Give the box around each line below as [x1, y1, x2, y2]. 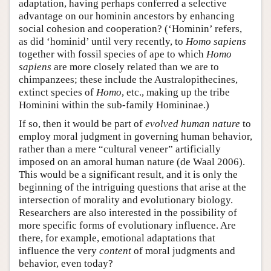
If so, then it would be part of [19, 118, 145, 130]
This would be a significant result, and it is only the [19, 169, 238, 181]
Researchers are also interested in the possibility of [19, 207, 237, 219]
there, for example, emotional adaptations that [19, 232, 215, 244]
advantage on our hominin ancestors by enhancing [19, 10, 235, 22]
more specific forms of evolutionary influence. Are [19, 220, 236, 232]
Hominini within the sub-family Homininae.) [19, 99, 209, 111]
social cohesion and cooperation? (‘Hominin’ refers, [19, 23, 242, 35]
